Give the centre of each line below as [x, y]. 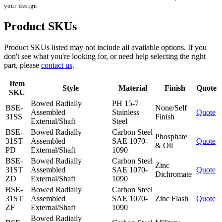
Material [133, 88]
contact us [57, 65]
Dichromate [173, 174]
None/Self [171, 108]
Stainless [126, 112]
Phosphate [171, 137]
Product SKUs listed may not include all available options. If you [105, 48]
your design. [22, 6]
